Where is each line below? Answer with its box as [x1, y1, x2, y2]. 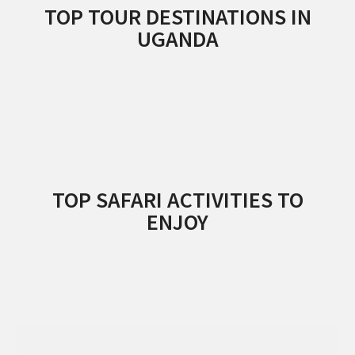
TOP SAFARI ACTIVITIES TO [52, 185, 303, 214]
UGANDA [136, 25, 219, 53]
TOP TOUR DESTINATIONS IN [44, 2, 311, 31]
